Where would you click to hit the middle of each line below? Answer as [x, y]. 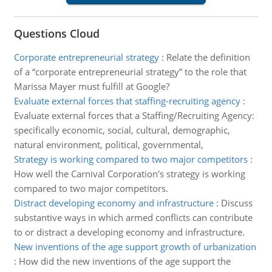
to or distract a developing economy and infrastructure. [129, 232]
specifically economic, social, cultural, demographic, [122, 130]
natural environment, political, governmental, [108, 144]
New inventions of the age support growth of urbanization [135, 246]
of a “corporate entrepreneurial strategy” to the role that [130, 72]
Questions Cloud [56, 33]
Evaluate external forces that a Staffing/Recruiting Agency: [134, 115]
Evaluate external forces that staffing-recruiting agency [127, 101]
